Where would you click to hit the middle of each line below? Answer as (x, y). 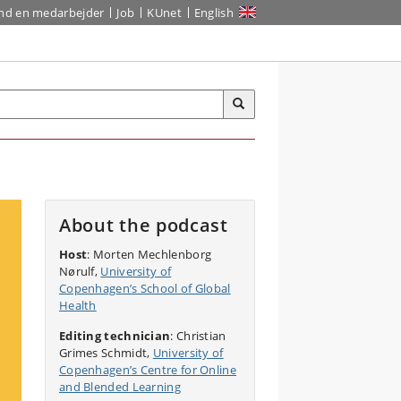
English (213, 13)
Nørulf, (80, 271)
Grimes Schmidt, (106, 353)
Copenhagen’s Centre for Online (147, 370)
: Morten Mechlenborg (149, 254)
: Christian (198, 336)
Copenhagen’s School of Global (145, 288)
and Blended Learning (119, 387)
